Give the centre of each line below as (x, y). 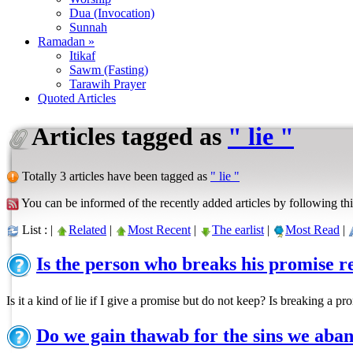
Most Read (312, 230)
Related (87, 230)
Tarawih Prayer (108, 84)
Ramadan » (66, 41)
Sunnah (88, 27)
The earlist (238, 230)
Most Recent (159, 230)
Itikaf (82, 56)
